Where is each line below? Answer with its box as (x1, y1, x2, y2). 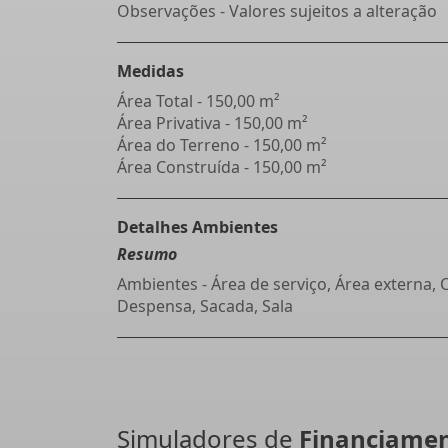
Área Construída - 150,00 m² (117, 156, 327, 178)
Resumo (117, 243, 177, 265)
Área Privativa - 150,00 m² (117, 112, 308, 134)
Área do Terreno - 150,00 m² (117, 134, 327, 156)
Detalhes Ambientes (117, 216, 278, 238)
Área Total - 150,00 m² (117, 90, 280, 112)
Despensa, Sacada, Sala (117, 295, 293, 317)
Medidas (117, 60, 184, 82)
